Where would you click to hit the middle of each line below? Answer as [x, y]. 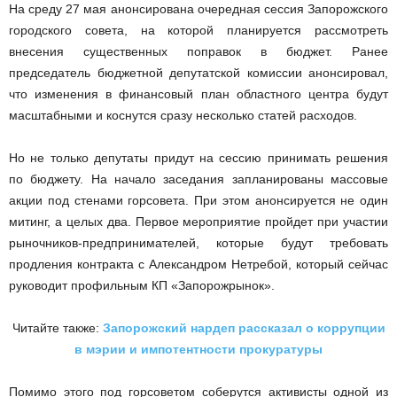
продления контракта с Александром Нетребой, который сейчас [198, 264]
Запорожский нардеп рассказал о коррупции [244, 328]
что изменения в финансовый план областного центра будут [198, 94]
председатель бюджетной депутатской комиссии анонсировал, [198, 73]
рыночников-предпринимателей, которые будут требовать [198, 243]
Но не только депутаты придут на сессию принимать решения [198, 158]
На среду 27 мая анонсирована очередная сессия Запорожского [198, 9]
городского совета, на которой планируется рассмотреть [198, 30]
